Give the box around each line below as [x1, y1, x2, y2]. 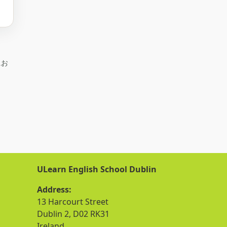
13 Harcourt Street [37, 196, 108, 207]
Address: [37, 183, 71, 195]
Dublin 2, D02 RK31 [37, 208, 109, 219]
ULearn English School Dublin [37, 163, 157, 175]
